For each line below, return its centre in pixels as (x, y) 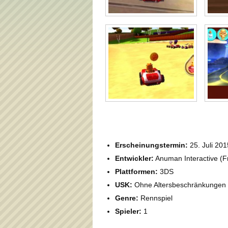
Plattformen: (136, 171)
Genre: (127, 198)
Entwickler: (134, 158)
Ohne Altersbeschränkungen (179, 184)
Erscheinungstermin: (152, 145)
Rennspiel (155, 198)
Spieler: (128, 211)
